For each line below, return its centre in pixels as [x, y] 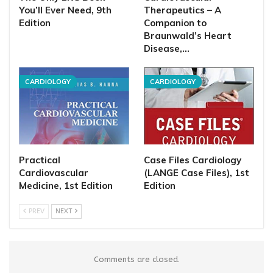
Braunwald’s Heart [188, 36]
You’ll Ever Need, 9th [65, 10]
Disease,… [167, 49]
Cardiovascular [54, 173]
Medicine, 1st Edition [66, 186]
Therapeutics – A [183, 10]
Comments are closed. [136, 260]
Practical [40, 160]
